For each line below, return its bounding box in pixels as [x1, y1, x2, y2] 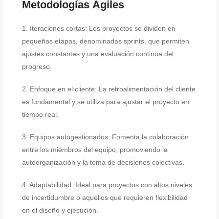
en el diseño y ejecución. [22, 206, 98, 214]
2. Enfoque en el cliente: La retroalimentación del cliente [22, 85, 196, 93]
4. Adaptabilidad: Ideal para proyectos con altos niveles [22, 181, 192, 189]
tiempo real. [22, 110, 59, 118]
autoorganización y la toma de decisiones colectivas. [22, 158, 184, 166]
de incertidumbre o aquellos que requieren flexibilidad [22, 194, 188, 201]
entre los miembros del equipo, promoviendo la [22, 146, 168, 153]
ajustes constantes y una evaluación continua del [22, 50, 174, 58]
